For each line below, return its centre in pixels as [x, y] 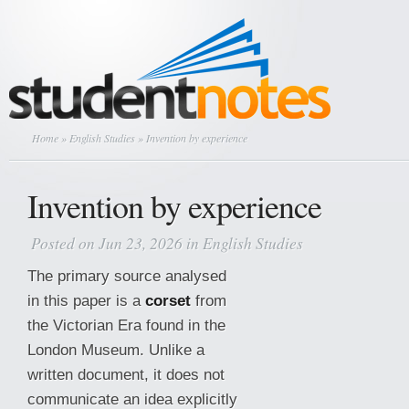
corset [168, 300]
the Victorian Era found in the [126, 325]
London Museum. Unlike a [116, 350]
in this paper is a [86, 300]
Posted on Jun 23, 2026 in [117, 243]
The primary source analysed [127, 276]
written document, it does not [126, 374]
